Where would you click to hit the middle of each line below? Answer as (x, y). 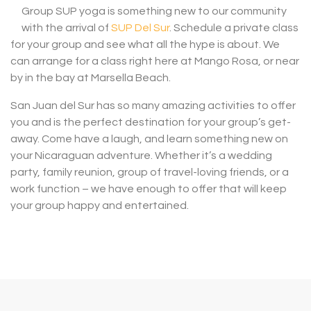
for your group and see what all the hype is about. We (145, 45)
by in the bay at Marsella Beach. (91, 78)
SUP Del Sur (140, 28)
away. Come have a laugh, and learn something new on (149, 139)
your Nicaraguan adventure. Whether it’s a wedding (141, 156)
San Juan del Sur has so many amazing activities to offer (153, 106)
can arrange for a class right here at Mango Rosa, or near (155, 61)
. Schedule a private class (234, 28)
